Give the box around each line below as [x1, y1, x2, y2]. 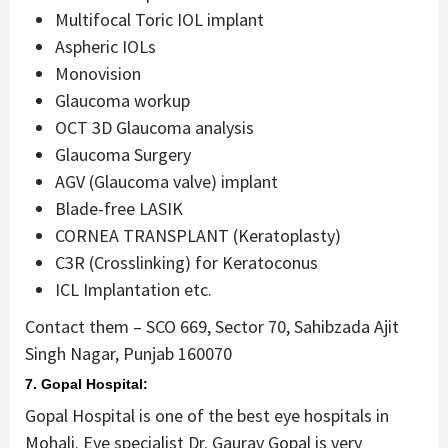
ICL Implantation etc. [55, 277, 212, 301]
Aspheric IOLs [55, 34, 156, 58]
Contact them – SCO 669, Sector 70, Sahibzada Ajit [25, 314, 399, 338]
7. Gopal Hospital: [25, 375, 148, 392]
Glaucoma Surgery [55, 142, 191, 166]
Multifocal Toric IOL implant [55, 7, 264, 31]
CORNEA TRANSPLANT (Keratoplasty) [55, 223, 341, 247]
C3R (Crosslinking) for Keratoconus [55, 250, 318, 274]
